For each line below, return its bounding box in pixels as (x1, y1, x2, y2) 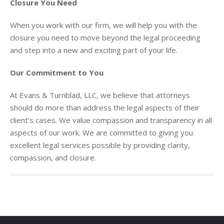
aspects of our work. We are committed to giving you (10, 127, 193, 137)
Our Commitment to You (10, 67, 103, 77)
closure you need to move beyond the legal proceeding (10, 32, 200, 42)
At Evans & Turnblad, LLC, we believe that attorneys (10, 89, 190, 100)
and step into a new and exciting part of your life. (10, 44, 177, 55)
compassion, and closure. (10, 152, 96, 162)
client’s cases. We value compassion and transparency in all (10, 114, 212, 125)
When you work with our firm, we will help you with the (10, 19, 197, 30)
